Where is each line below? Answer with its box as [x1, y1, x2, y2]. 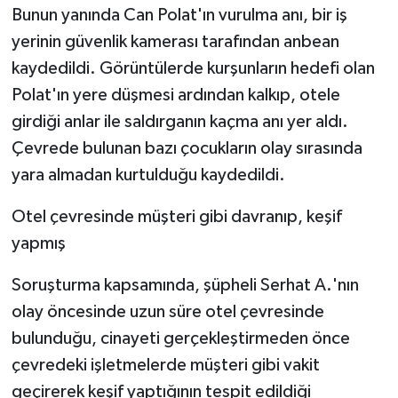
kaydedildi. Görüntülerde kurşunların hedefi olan [11, 60, 375, 78]
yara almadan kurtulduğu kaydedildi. [11, 166, 285, 185]
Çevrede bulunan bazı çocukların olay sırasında [11, 139, 362, 158]
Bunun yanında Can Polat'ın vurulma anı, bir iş [11, 6, 347, 25]
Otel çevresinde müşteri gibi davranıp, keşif [11, 208, 342, 227]
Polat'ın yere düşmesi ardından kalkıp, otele [11, 86, 340, 105]
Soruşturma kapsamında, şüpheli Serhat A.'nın [11, 276, 359, 295]
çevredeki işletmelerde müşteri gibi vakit [11, 356, 320, 375]
